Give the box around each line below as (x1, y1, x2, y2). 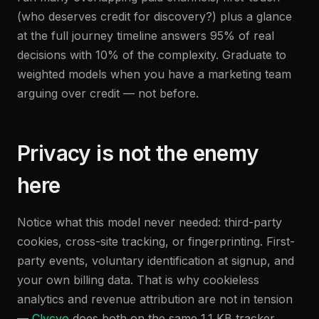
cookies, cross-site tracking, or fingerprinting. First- (17, 234, 295, 249)
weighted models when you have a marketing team (17, 67, 291, 81)
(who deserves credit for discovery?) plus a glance (17, 9, 292, 23)
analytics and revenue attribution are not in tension (17, 292, 293, 306)
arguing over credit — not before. (17, 86, 199, 100)
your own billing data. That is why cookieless (17, 273, 259, 287)
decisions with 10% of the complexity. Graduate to (17, 48, 286, 62)
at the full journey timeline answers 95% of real (17, 28, 274, 43)
